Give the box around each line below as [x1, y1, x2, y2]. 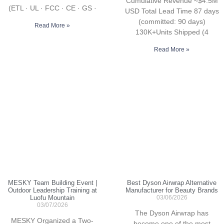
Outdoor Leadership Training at [7, 186, 97, 194]
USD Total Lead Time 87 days [124, 7, 219, 15]
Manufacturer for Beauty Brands [125, 186, 218, 194]
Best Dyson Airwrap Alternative [127, 179, 216, 187]
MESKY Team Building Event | [7, 179, 97, 187]
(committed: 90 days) [138, 17, 205, 26]
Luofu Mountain [30, 194, 74, 202]
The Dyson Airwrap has [135, 209, 208, 217]
